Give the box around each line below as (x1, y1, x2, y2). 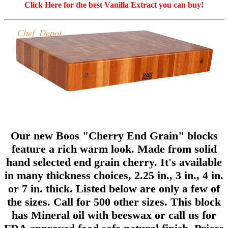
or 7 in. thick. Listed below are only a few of (8, 182, 220, 195)
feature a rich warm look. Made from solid (11, 142, 217, 156)
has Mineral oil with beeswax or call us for (12, 209, 216, 222)
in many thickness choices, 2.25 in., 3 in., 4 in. (5, 169, 223, 182)
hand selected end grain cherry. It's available (6, 156, 222, 169)
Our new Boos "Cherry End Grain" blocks (10, 129, 218, 142)
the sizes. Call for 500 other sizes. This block (7, 195, 221, 209)
